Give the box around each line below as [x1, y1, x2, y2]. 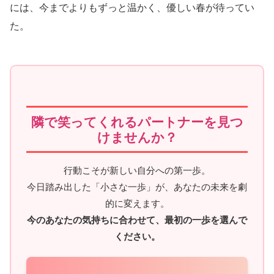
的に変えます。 [105, 198, 169, 209]
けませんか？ [97, 130, 177, 144]
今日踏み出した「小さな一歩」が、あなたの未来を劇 [27, 182, 247, 193]
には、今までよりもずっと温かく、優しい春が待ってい [10, 2, 254, 13]
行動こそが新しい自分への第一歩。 [64, 165, 210, 176]
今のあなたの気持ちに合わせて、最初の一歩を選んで [27, 215, 247, 226]
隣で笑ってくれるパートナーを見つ [31, 114, 243, 129]
